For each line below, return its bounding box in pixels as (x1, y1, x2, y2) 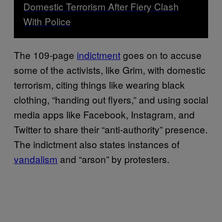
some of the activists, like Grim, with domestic (14, 62, 206, 76)
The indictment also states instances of (14, 137, 179, 151)
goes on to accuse (120, 48, 202, 61)
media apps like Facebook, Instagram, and (14, 107, 195, 121)
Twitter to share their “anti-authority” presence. (14, 122, 208, 136)
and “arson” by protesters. (57, 152, 169, 166)
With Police (23, 14, 71, 28)
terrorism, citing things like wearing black (14, 77, 185, 91)
